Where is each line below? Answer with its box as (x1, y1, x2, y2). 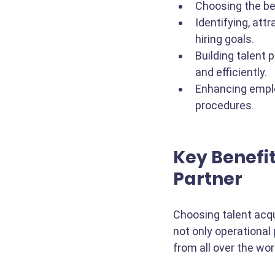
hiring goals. (195, 33, 257, 45)
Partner (173, 167, 242, 191)
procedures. (195, 99, 254, 112)
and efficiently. (195, 66, 267, 79)
